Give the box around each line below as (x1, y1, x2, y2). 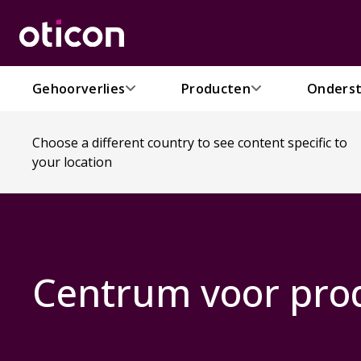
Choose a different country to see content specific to (32, 134, 347, 151)
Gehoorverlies (32, 79, 126, 98)
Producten (181, 79, 251, 98)
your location (32, 153, 112, 171)
